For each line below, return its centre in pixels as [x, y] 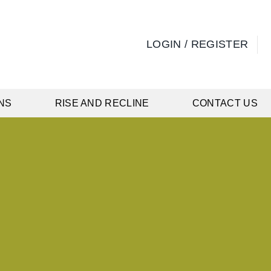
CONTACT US [225, 103]
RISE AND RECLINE [102, 103]
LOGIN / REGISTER [197, 44]
